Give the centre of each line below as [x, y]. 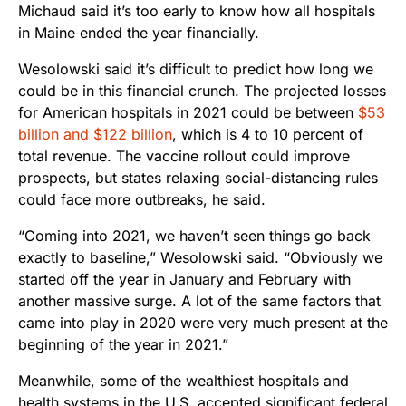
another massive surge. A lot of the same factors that [199, 301]
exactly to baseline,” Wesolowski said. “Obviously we [200, 258]
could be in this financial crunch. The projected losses [202, 91]
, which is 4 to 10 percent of [268, 135]
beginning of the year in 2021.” [123, 345]
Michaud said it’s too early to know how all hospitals [197, 11]
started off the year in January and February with [184, 280]
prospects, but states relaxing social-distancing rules [198, 178]
